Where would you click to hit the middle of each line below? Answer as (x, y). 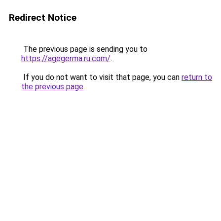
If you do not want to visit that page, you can (101, 77)
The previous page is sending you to (84, 49)
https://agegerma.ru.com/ (66, 58)
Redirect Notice (43, 18)
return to (197, 77)
